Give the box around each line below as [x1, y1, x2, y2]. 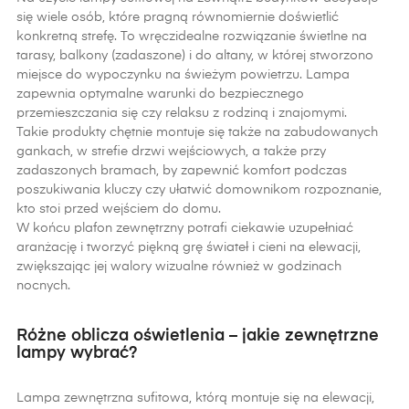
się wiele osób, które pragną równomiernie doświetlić [16, 11, 339, 24]
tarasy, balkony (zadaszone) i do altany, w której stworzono [16, 49, 373, 62]
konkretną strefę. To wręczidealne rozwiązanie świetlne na [16, 30, 367, 43]
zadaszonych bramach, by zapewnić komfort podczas [16, 164, 347, 177]
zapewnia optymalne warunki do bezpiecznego [16, 88, 304, 100]
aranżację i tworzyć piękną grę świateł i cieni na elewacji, [16, 241, 361, 254]
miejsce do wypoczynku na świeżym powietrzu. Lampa [16, 68, 350, 81]
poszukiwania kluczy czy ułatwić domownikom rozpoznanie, [16, 184, 382, 196]
